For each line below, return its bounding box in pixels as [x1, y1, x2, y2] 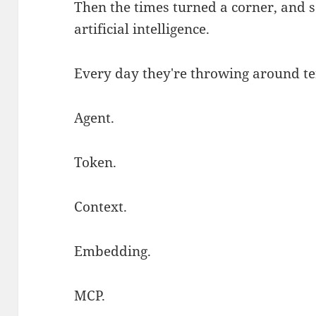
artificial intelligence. [74, 19, 210, 38]
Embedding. [74, 241, 152, 260]
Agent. [74, 108, 115, 127]
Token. [74, 152, 117, 171]
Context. [74, 197, 128, 216]
